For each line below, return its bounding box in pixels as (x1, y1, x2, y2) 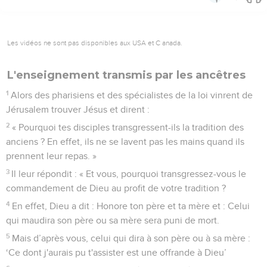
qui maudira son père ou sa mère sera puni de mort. (6, 215, 219, 225)
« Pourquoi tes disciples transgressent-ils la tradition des (12, 122, 244, 132)
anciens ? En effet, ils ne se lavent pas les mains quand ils (6, 136, 244, 147)
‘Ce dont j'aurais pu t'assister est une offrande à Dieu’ (6, 247, 226, 257)
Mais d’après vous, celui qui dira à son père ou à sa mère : (12, 233, 251, 243)
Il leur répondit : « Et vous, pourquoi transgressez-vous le (11, 169, 247, 179)
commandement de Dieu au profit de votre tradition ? (6, 183, 226, 193)
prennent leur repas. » (6, 151, 97, 161)
